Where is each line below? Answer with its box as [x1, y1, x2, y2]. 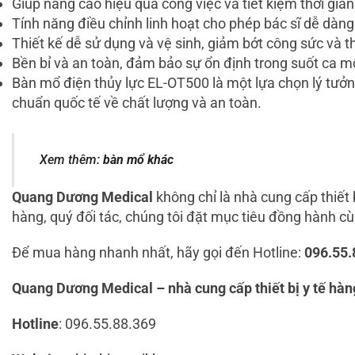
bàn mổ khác [103, 151, 174, 167]
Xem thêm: [40, 151, 104, 167]
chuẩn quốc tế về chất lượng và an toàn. [12, 94, 261, 111]
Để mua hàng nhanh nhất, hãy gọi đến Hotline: [12, 244, 304, 261]
